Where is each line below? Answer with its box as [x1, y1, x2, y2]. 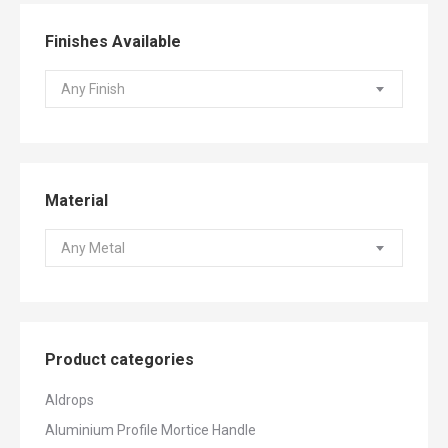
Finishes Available [45, 32, 181, 51]
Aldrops [45, 392, 94, 408]
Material [45, 191, 108, 210]
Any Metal [61, 239, 125, 256]
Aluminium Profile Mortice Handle [45, 422, 256, 438]
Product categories [45, 350, 194, 369]
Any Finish [61, 80, 125, 97]
